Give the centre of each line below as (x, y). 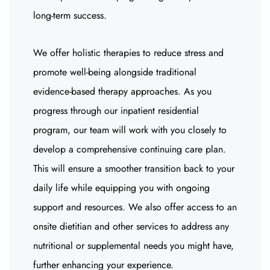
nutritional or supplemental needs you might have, (133, 246)
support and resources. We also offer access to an (135, 207)
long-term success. (70, 15)
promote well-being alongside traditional (115, 72)
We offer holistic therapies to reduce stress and (128, 53)
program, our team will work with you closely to (130, 130)
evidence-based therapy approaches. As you (122, 91)
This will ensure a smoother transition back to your (134, 168)
